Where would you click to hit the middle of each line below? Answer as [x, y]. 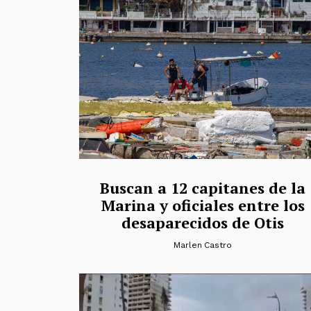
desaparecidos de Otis [203, 222]
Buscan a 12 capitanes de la [203, 187]
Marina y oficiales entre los [203, 205]
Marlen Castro [203, 245]
